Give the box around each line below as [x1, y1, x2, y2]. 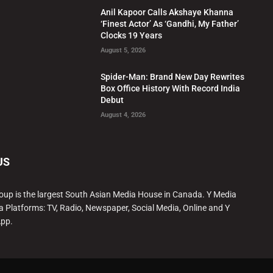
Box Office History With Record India [101, 83, 241, 94]
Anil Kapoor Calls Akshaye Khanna [101, 7, 234, 18]
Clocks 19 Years [101, 30, 163, 41]
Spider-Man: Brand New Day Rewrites [101, 72, 245, 82]
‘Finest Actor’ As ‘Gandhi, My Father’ [101, 19, 239, 29]
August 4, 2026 [101, 111, 146, 119]
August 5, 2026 [101, 46, 146, 55]
